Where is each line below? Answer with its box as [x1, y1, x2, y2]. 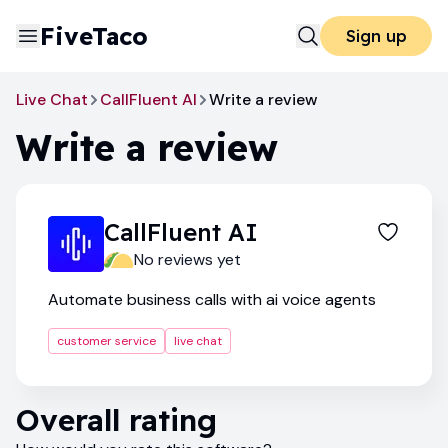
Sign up [345, 26, 407, 46]
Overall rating [16, 401, 217, 439]
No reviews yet [134, 249, 241, 270]
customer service [57, 333, 156, 349]
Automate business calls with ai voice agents [48, 289, 376, 310]
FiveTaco [40, 21, 148, 51]
